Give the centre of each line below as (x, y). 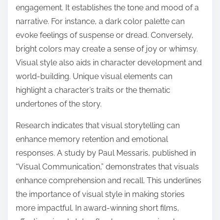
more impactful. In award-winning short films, (97, 208)
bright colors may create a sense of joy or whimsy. (107, 49)
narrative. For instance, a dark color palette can (100, 21)
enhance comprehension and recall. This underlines (109, 180)
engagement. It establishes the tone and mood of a (107, 7)
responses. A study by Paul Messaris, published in (106, 153)
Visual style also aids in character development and (109, 62)
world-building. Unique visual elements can (94, 76)
